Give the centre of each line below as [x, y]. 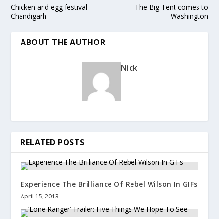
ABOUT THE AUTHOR [63, 42]
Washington [189, 16]
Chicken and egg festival [49, 7]
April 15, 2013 [40, 197]
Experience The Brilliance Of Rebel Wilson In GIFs [109, 184]
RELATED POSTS [53, 142]
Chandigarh [29, 16]
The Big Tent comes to [171, 7]
